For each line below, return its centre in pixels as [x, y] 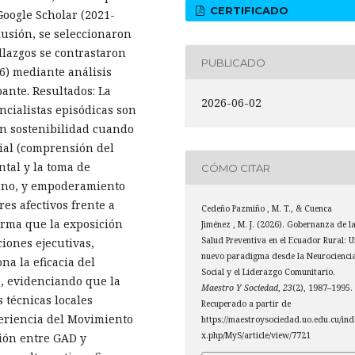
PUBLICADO [234, 62]
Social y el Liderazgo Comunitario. [269, 272]
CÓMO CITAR [236, 168]
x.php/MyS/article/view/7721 [256, 336]
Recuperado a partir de [246, 304]
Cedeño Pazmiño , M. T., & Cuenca [267, 209]
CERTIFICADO [248, 11]
